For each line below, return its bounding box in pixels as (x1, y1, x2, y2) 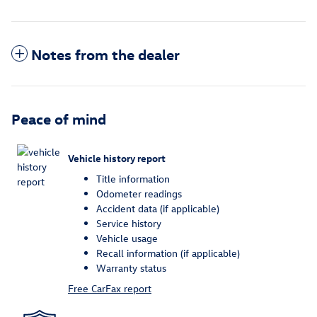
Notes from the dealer (31, 45, 180, 64)
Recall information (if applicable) (96, 246, 240, 260)
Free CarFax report (68, 282, 151, 296)
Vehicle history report (68, 151, 166, 165)
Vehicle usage (96, 231, 158, 246)
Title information (96, 172, 170, 186)
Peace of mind (11, 109, 106, 128)
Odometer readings (96, 187, 182, 201)
